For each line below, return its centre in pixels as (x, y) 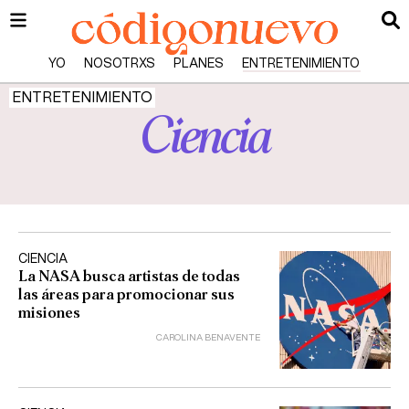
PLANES (199, 64)
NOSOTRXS (120, 64)
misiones (49, 313)
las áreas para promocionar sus (126, 294)
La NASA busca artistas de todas (129, 276)
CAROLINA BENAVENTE (209, 338)
